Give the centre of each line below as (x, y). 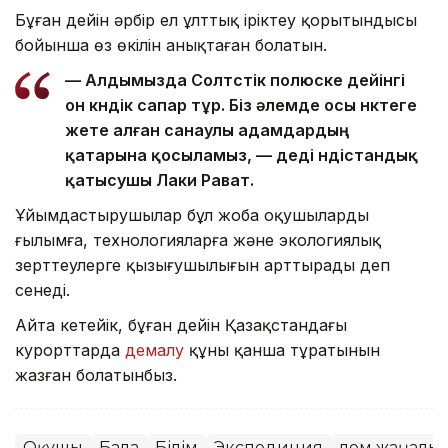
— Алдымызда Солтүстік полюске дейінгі (235, 80)
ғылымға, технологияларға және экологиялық (198, 240)
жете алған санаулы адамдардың (207, 130)
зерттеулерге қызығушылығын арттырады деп (202, 265)
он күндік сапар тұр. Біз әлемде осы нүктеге (241, 105)
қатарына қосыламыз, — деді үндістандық (241, 155)
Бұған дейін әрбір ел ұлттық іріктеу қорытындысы (216, 20)
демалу (154, 350)
